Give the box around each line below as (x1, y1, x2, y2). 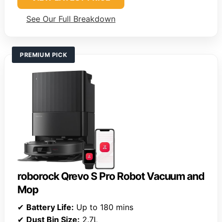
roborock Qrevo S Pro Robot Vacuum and (17, 170, 205, 183)
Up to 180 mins (74, 202, 133, 213)
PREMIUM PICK (20, 51, 67, 59)
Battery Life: (26, 202, 74, 213)
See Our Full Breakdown (26, 14, 115, 24)
